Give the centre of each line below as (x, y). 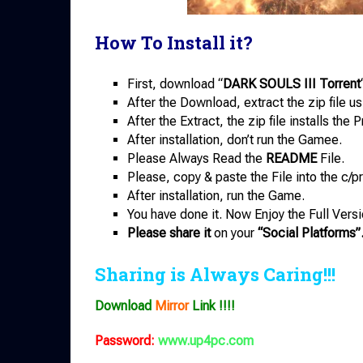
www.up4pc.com (206, 341)
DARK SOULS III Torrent (292, 83)
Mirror (172, 306)
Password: (125, 341)
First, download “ (175, 83)
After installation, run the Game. (216, 195)
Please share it (171, 233)
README (291, 158)
